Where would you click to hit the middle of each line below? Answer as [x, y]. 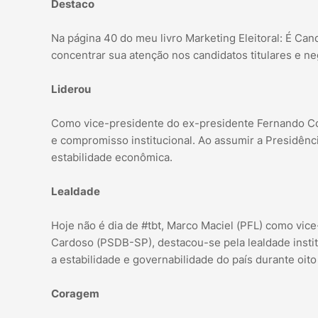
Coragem [75, 294]
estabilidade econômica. [112, 158]
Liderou [71, 89]
